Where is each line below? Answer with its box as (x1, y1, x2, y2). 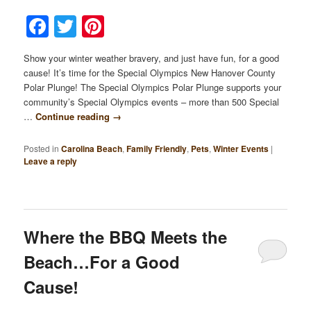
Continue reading (35, 109, 113, 123)
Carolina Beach (61, 142, 123, 155)
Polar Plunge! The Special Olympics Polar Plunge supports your (24, 80, 282, 94)
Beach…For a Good (24, 250, 180, 274)
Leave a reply (24, 155, 78, 168)
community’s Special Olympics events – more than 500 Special (24, 94, 280, 108)
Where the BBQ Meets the (24, 225, 228, 249)
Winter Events (213, 142, 269, 155)
